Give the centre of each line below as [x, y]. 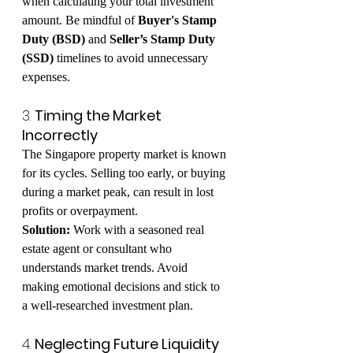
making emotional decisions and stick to [123, 286]
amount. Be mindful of [80, 20]
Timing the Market [100, 115]
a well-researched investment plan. [108, 305]
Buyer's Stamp [179, 20]
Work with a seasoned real [139, 230]
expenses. [46, 77]
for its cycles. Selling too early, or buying [125, 173]
